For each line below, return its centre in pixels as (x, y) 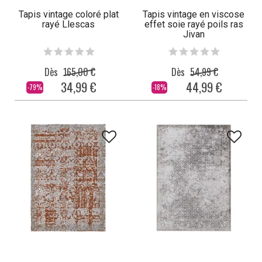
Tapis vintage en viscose (194, 15)
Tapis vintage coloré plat (68, 15)
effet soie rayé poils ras (194, 25)
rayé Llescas (68, 25)
